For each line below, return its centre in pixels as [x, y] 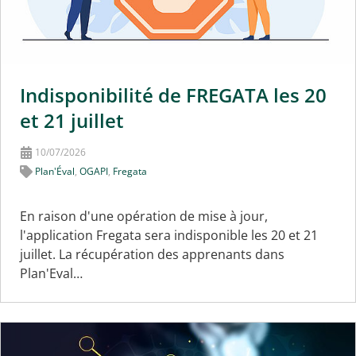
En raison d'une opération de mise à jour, [144, 216]
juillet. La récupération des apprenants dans [152, 254]
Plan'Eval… [51, 273]
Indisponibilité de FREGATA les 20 [173, 95]
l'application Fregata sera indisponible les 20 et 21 [169, 235]
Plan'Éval [55, 171]
